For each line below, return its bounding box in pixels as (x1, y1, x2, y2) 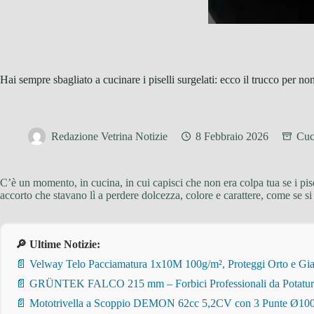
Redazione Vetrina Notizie (51, 130, 168, 143)
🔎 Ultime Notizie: (15, 238, 100, 250)
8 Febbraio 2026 (196, 130, 268, 143)
